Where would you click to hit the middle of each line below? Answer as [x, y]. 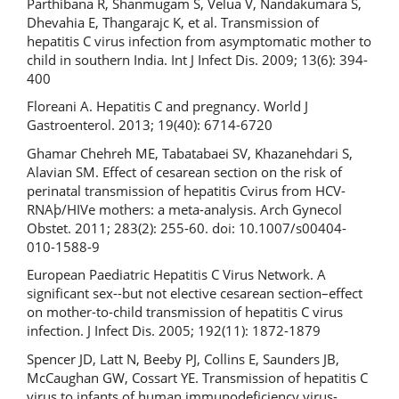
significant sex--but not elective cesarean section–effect [195, 293]
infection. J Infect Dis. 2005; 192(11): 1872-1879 [174, 330]
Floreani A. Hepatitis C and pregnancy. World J [167, 106]
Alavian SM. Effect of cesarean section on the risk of [184, 171]
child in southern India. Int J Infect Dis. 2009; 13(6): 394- [197, 59]
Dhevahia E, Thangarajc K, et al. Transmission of [173, 22]
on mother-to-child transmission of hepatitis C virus [185, 312]
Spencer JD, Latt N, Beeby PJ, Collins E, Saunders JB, [183, 358]
